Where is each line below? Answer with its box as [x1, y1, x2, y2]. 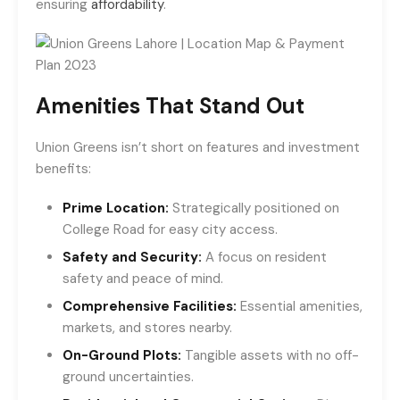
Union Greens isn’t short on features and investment [36, 138, 360, 156]
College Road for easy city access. [62, 221, 278, 238]
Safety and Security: [62, 248, 205, 266]
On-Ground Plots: [62, 346, 181, 364]
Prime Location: [62, 199, 169, 217]
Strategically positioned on [169, 199, 339, 217]
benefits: [36, 160, 91, 178]
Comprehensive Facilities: [62, 297, 237, 315]
